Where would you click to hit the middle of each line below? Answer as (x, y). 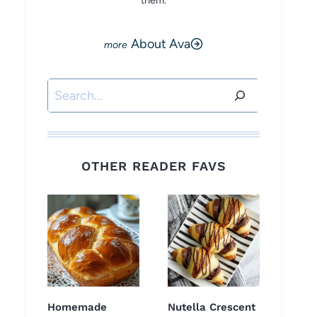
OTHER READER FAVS (154, 166)
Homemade (77, 307)
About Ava (161, 44)
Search (67, 89)
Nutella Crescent (212, 307)
